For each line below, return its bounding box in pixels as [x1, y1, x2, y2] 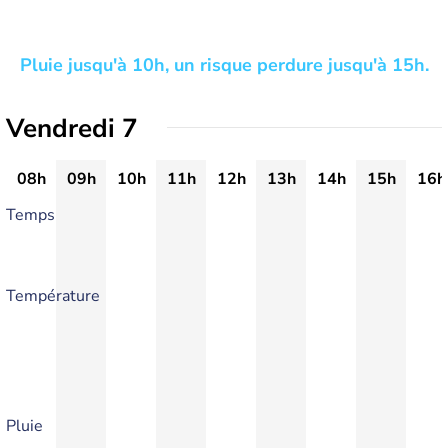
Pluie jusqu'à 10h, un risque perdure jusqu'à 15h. [19, 53, 429, 77]
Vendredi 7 [6, 111, 138, 146]
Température [6, 285, 100, 307]
